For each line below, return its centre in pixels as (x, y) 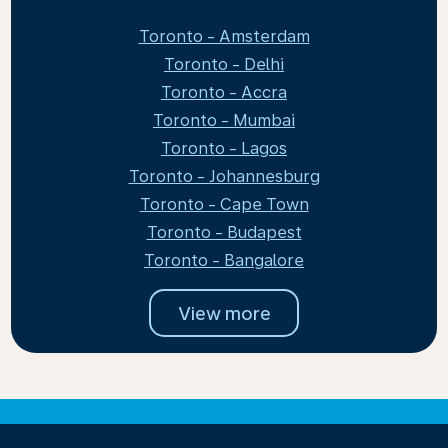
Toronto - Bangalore (224, 260)
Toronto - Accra (224, 92)
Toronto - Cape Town (224, 204)
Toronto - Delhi (224, 64)
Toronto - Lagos (224, 148)
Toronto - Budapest (224, 232)
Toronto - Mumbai (224, 120)
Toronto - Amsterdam (224, 36)
